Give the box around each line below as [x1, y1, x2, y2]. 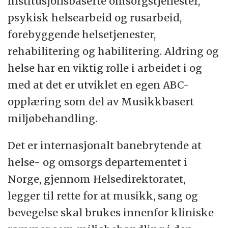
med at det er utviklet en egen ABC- [8, 78, 189, 92]
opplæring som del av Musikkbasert [8, 95, 194, 108]
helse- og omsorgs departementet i [8, 156, 188, 169]
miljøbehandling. [8, 112, 98, 125]
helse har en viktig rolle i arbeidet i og [8, 62, 203, 75]
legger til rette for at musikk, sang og [8, 189, 198, 203]
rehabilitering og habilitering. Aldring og [8, 45, 219, 58]
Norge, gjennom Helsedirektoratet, [8, 173, 186, 186]
